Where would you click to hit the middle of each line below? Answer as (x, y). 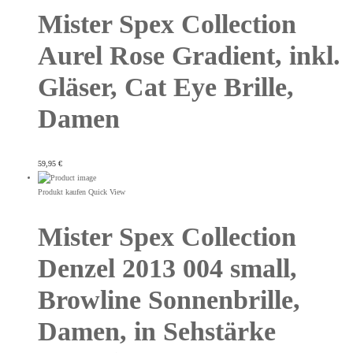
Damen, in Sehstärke (157, 332)
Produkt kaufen (62, 192)
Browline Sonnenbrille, (169, 300)
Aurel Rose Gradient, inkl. (189, 55)
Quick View (107, 192)
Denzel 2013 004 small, (167, 269)
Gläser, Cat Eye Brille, (166, 87)
